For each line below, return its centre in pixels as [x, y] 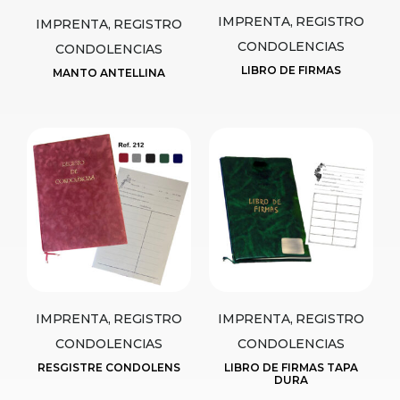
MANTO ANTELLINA [109, 72]
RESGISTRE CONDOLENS [109, 367]
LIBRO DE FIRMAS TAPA [291, 367]
